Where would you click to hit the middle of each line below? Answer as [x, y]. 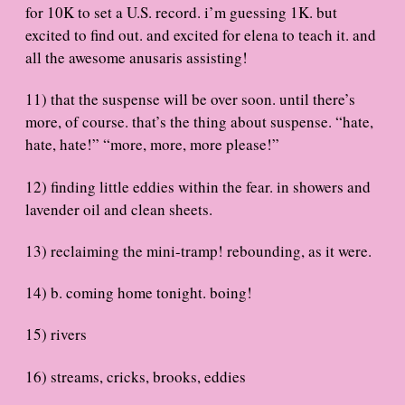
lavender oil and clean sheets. [119, 209]
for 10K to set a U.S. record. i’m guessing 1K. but [181, 13]
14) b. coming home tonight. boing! [139, 293]
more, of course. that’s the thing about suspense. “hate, [199, 122]
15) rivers [56, 334]
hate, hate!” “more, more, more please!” [152, 145]
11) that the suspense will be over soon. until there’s [190, 99]
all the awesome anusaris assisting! [137, 58]
